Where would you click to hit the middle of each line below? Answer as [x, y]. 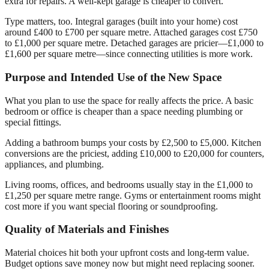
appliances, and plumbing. [54, 164]
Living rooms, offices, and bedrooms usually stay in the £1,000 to [129, 184]
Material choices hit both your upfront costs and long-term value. [127, 253]
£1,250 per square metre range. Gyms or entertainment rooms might [133, 195]
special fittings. [33, 122]
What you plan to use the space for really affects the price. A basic [129, 100]
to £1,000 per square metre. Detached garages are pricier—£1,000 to [134, 43]
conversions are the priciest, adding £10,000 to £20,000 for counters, [134, 153]
